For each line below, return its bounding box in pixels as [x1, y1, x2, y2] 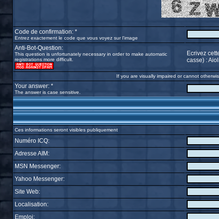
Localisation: [14, 201, 48, 208]
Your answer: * [14, 83, 53, 89]
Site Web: [14, 188, 40, 195]
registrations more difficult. [14, 57, 73, 62]
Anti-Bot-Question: [14, 44, 63, 51]
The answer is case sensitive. [14, 89, 81, 95]
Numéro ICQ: [14, 137, 49, 144]
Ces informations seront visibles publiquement [14, 127, 118, 132]
